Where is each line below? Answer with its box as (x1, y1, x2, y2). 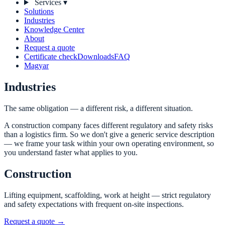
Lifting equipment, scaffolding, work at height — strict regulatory (4, 190, 211, 199)
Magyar (24, 61, 49, 70)
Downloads (77, 52, 114, 61)
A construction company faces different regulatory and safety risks (4, 121, 213, 130)
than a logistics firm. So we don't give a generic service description (4, 130, 214, 139)
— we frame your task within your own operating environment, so (4, 139, 214, 148)
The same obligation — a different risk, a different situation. (4, 103, 193, 113)
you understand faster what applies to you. (4, 148, 138, 157)
